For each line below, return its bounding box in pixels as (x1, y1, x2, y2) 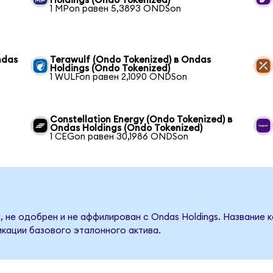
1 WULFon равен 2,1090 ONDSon (50, 73, 188, 82)
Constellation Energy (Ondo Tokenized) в (50, 115, 233, 125)
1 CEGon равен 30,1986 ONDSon (50, 132, 189, 142)
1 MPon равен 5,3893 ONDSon (50, 4, 182, 14)
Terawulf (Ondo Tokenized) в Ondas (50, 55, 211, 65)
